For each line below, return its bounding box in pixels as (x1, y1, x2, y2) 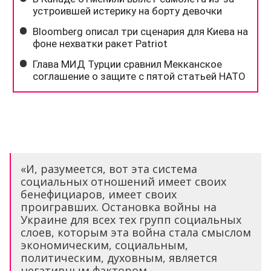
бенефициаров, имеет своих (21, 187, 177, 202)
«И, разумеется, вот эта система (21, 162, 197, 177)
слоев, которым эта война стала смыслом (21, 225, 251, 240)
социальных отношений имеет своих (21, 174, 226, 189)
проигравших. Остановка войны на (21, 200, 217, 215)
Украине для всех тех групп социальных (21, 212, 241, 227)
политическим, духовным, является (21, 250, 217, 266)
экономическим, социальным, (21, 238, 188, 253)
